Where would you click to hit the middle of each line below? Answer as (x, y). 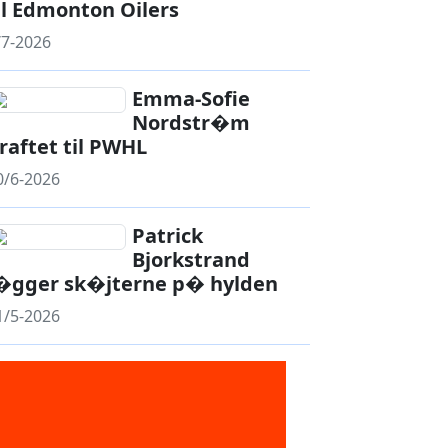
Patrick (168, 235)
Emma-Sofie (191, 98)
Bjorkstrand (191, 259)
